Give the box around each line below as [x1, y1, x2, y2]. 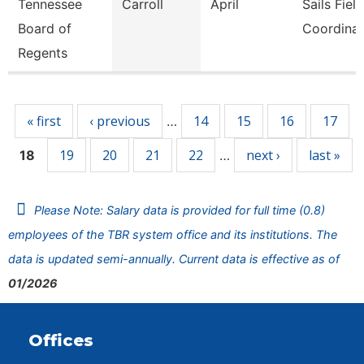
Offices [28, 331, 93, 350]
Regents [18, 45, 67, 61]
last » [309, 146, 340, 164]
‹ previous [89, 112, 150, 130]
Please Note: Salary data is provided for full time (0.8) [34, 203, 325, 217]
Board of [18, 20, 71, 37]
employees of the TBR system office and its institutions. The [8, 227, 337, 241]
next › [246, 146, 280, 164]
